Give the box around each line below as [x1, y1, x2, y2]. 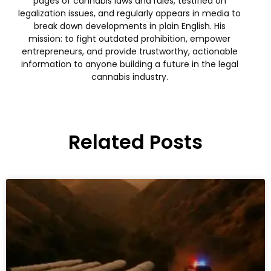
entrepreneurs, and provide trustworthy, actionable [21, 45, 238, 57]
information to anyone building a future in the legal [21, 57, 238, 70]
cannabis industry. [91, 70, 168, 83]
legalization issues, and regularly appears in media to [18, 7, 241, 19]
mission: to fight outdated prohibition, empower [28, 32, 230, 45]
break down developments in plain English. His [33, 19, 226, 32]
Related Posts [68, 128, 203, 155]
